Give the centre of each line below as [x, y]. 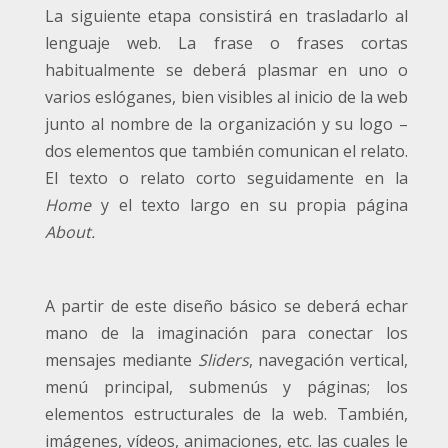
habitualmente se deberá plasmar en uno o [226, 70]
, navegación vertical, [328, 360]
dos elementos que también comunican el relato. [226, 151]
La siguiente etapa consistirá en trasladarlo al [226, 16]
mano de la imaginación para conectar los [226, 333]
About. [70, 232]
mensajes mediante [121, 360]
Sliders [223, 360]
